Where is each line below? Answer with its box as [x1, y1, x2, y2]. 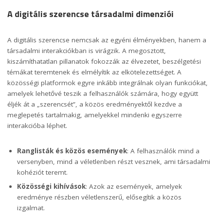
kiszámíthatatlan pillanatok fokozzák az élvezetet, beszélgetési [7, 57, 201, 66]
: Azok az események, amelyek [86, 182, 182, 191]
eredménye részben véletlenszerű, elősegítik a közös [17, 193, 182, 202]
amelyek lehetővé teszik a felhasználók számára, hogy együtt [7, 89, 198, 98]
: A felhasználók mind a [127, 146, 200, 156]
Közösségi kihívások [17, 182, 86, 191]
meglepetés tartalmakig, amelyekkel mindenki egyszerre [7, 110, 182, 120]
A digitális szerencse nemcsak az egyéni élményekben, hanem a [7, 36, 206, 45]
